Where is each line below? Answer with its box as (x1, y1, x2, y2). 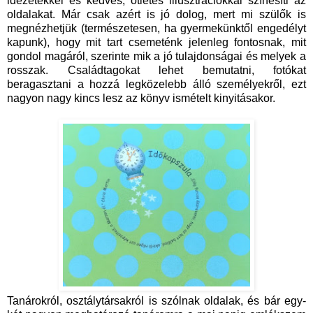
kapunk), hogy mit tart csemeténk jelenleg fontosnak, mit (7, 36, 306, 49)
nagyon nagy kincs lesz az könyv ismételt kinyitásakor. (7, 92, 275, 105)
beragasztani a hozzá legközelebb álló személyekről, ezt (7, 78, 306, 91)
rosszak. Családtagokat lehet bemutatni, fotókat (7, 64, 306, 77)
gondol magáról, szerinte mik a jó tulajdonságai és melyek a (7, 50, 306, 63)
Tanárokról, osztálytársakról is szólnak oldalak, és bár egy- (7, 295, 306, 307)
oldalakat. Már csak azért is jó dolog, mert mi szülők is (7, 8, 306, 21)
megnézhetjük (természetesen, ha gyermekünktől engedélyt (7, 22, 306, 35)
